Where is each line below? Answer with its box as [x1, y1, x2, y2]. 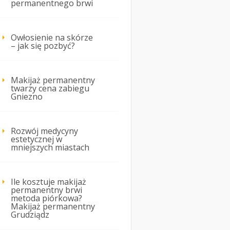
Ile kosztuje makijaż [11, 176, 86, 188]
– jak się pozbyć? [11, 40, 75, 52]
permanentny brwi [11, 184, 82, 196]
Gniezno [11, 91, 43, 103]
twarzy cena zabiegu [11, 83, 89, 94]
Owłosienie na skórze [11, 32, 93, 44]
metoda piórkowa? [11, 193, 82, 204]
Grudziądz [11, 209, 49, 221]
